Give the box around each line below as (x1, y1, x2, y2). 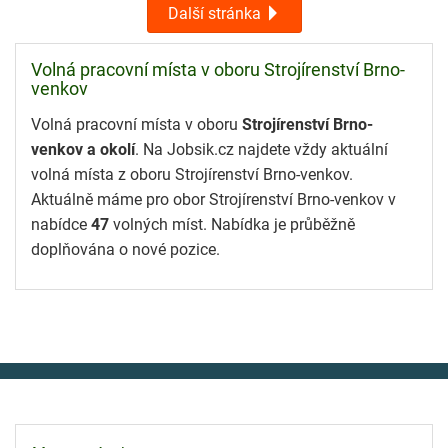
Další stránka (167, 4, 265, 24)
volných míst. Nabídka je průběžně (109, 214, 355, 234)
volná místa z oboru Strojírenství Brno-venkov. (31, 164, 353, 184)
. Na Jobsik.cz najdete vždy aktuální (135, 139, 388, 159)
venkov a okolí (31, 139, 135, 159)
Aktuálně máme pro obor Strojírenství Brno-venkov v (31, 189, 396, 209)
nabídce (31, 214, 91, 234)
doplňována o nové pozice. (31, 239, 220, 259)
